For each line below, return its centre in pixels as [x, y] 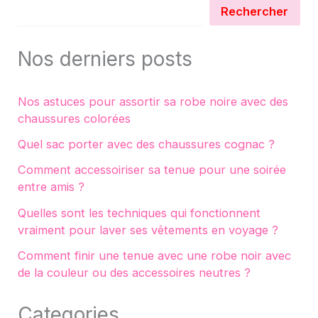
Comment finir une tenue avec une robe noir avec [155, 255]
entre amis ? [51, 187]
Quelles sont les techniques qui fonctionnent [139, 213]
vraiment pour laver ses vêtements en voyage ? [148, 230]
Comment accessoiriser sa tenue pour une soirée [152, 170]
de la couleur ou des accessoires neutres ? [135, 272]
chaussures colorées [75, 118]
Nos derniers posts [105, 59]
